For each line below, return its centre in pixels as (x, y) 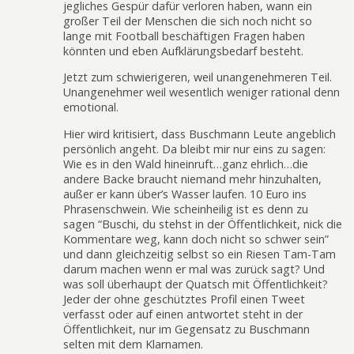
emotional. (91, 107)
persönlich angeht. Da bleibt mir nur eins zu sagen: (194, 149)
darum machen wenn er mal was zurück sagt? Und (194, 269)
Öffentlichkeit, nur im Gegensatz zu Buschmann (186, 329)
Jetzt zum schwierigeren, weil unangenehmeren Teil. (198, 77)
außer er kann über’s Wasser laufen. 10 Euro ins (185, 194)
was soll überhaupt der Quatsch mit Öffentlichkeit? (196, 284)
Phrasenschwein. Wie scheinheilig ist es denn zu (186, 209)
